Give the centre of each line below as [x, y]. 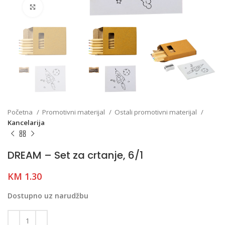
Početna [21, 112]
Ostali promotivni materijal [156, 112]
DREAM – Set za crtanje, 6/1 [75, 155]
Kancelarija [26, 123]
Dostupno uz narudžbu [48, 196]
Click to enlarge [68, 7]
